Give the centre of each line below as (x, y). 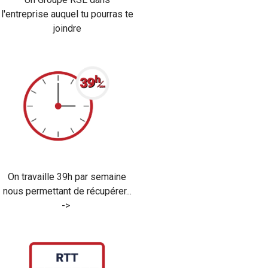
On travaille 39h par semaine (67, 176)
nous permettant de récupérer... (67, 191)
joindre (67, 28)
